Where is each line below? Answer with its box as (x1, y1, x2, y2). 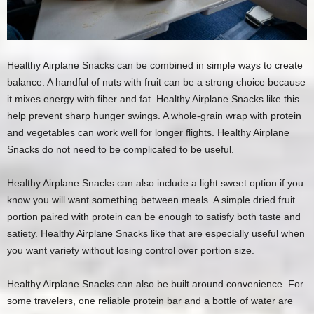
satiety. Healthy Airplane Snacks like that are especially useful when (7, 228, 305, 240)
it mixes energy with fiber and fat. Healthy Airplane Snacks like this (7, 93, 299, 105)
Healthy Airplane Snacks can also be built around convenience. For (7, 278, 303, 290)
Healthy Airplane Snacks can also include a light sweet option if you (7, 177, 303, 189)
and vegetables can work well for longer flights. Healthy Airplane (7, 127, 289, 139)
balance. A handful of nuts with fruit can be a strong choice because (7, 76, 306, 88)
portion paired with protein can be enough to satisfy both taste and (7, 211, 301, 223)
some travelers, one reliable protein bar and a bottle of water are (7, 295, 293, 307)
